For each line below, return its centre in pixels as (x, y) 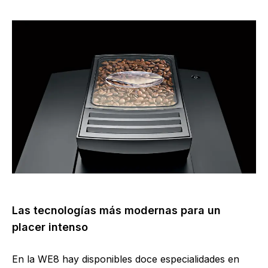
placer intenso (50, 227)
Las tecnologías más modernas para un (116, 210)
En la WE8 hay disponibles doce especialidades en (126, 259)
